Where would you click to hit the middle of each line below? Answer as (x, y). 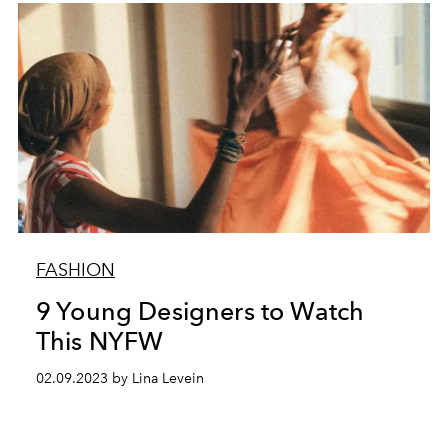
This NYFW (99, 340)
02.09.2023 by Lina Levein (119, 378)
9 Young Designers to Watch (200, 310)
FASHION (75, 269)
